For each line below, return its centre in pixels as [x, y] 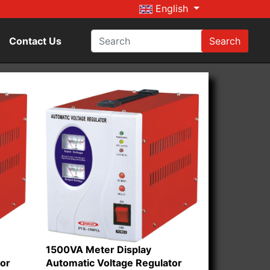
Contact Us [36, 41]
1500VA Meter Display [98, 250]
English [172, 8]
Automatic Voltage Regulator [114, 263]
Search [225, 41]
